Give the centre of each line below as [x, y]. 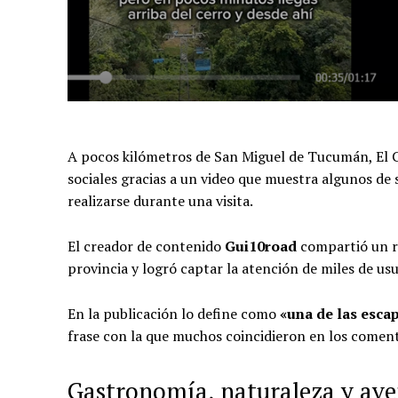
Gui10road [261, 246]
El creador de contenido [146, 246]
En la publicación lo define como [174, 313]
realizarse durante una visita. [160, 200]
